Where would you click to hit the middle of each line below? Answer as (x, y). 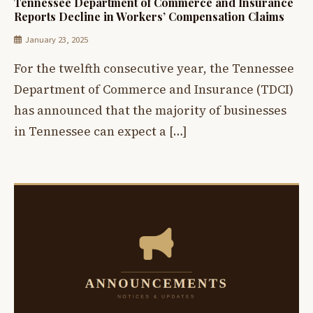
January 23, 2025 (57, 39)
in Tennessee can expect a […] (101, 131)
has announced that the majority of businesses (150, 110)
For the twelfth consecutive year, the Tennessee (154, 68)
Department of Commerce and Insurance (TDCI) (154, 89)
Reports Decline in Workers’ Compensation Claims (149, 17)
